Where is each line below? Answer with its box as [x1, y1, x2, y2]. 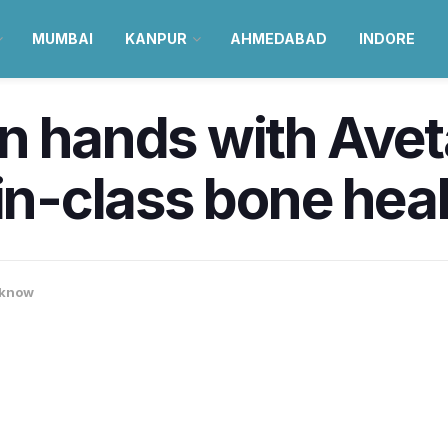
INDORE [358, 30, 415, 47]
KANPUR [124, 30, 187, 47]
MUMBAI [31, 30, 93, 47]
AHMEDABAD [229, 30, 327, 47]
